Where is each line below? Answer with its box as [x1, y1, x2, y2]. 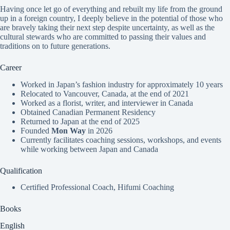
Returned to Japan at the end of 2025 [21, 117, 140, 126]
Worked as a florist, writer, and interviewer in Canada [21, 98, 193, 107]
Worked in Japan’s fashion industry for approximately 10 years [21, 80, 223, 89]
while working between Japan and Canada [21, 144, 158, 154]
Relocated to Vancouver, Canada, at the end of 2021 [21, 89, 189, 98]
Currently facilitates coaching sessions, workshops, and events [21, 135, 221, 144]
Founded [21, 126, 51, 135]
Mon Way [51, 126, 86, 135]
